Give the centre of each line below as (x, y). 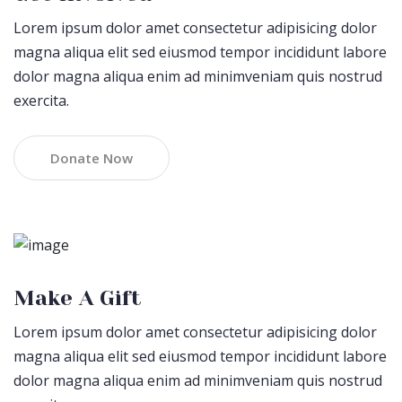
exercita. (41, 100)
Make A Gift (78, 297)
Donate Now (92, 157)
